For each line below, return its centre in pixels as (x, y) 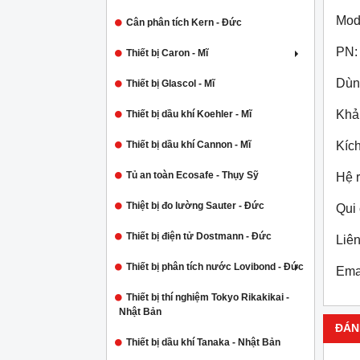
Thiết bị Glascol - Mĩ (170, 84)
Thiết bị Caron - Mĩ (167, 53)
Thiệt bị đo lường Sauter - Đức (195, 206)
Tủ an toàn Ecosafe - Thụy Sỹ (192, 175)
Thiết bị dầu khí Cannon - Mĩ (188, 145)
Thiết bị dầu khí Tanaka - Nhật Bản (203, 342)
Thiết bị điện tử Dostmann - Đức (199, 236)
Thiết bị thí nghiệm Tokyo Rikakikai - (208, 297)
